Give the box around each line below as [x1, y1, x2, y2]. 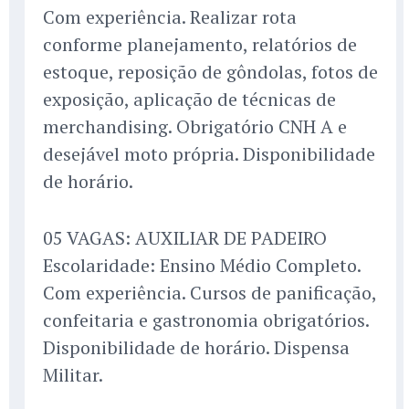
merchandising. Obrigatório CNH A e [43, 114, 347, 140]
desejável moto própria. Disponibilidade [43, 142, 375, 167]
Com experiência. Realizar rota [43, 5, 297, 30]
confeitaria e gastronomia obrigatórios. [43, 308, 369, 333]
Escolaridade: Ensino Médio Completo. [43, 253, 361, 278]
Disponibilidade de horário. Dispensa [43, 335, 350, 361]
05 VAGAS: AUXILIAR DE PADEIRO [43, 225, 327, 251]
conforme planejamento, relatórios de [43, 32, 357, 58]
